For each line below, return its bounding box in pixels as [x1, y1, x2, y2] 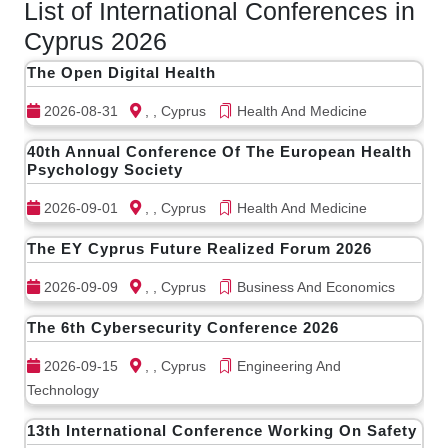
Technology [27, 382, 99, 398]
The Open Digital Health [27, 64, 216, 81]
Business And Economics [233, 279, 395, 295]
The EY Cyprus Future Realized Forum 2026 [27, 240, 372, 257]
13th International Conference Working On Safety [27, 422, 417, 439]
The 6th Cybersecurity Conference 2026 [27, 319, 339, 336]
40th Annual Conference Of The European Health [27, 143, 412, 160]
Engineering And [233, 358, 341, 374]
